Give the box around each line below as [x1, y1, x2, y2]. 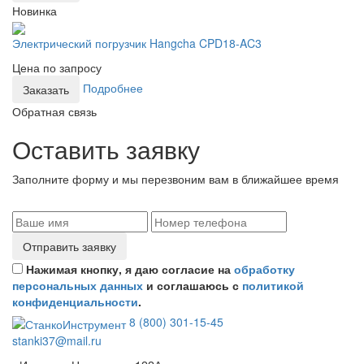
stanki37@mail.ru [12, 331, 102, 349]
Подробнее [83, 79, 143, 96]
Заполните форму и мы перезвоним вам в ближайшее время [12, 171, 339, 188]
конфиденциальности [12, 293, 138, 310]
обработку [234, 261, 295, 278]
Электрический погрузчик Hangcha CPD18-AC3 [12, 35, 262, 52]
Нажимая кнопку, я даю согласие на [26, 261, 234, 278]
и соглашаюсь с [143, 277, 242, 294]
